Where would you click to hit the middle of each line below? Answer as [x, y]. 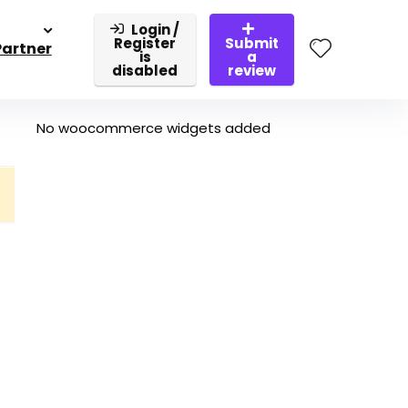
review [252, 71]
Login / [156, 30]
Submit [252, 43]
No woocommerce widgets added [153, 128]
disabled [145, 71]
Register [145, 43]
